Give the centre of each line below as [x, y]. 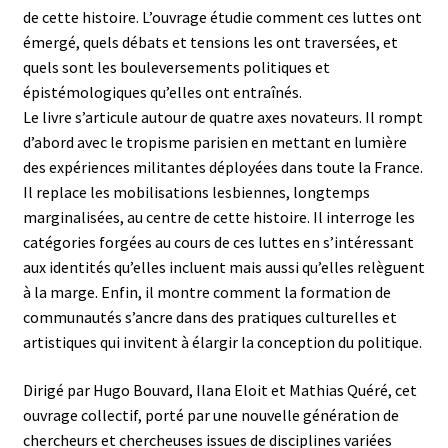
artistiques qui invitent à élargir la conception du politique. [222, 341]
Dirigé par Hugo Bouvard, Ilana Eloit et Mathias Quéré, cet [219, 389]
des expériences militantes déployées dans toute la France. [222, 166]
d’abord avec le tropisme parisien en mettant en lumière [214, 141]
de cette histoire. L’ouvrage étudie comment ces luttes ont [222, 16]
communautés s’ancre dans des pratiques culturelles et [209, 316]
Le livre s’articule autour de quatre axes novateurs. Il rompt [222, 116]
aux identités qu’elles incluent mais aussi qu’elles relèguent [223, 266]
